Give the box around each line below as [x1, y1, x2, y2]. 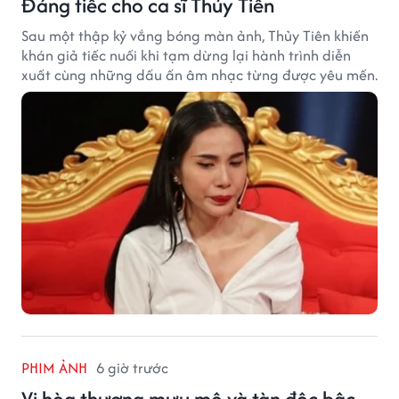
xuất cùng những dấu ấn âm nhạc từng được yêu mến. [21, 63, 378, 85]
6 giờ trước [96, 356, 168, 379]
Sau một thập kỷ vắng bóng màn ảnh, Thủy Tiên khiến [21, 24, 369, 46]
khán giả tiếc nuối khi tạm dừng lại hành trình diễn [21, 44, 351, 66]
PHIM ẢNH [21, 356, 87, 379]
